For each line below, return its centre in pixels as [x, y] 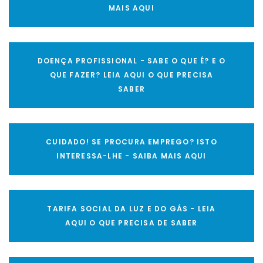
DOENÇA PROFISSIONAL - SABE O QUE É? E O [131, 61]
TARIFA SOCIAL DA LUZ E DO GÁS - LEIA [131, 209]
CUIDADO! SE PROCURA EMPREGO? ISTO [131, 142]
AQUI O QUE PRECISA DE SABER [131, 223]
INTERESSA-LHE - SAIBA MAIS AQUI [131, 156]
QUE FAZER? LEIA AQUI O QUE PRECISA [131, 75]
